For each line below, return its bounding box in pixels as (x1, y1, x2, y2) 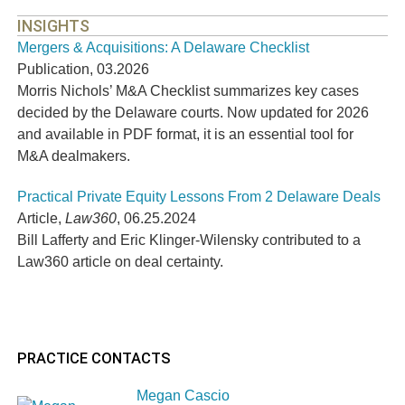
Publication (17, 61, 90, 78)
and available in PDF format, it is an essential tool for (17, 126, 354, 143)
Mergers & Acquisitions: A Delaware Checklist (17, 39, 310, 56)
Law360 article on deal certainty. (17, 253, 224, 270)
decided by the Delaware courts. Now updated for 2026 (17, 104, 370, 121)
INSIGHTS (17, 16, 90, 36)
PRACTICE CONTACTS (17, 350, 172, 368)
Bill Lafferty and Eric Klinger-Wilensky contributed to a (17, 231, 362, 249)
